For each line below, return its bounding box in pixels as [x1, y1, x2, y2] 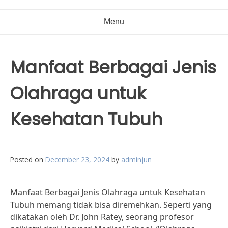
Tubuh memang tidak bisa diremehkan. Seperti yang [10, 199, 212, 210]
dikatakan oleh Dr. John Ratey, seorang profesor [10, 211, 194, 222]
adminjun [121, 155, 152, 164]
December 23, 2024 [45, 155, 109, 164]
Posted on [10, 155, 45, 164]
